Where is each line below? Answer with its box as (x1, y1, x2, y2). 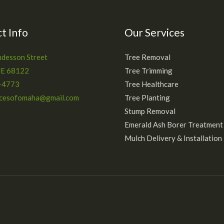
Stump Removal (124, 106, 175, 115)
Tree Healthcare (124, 79, 178, 88)
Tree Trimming (124, 65, 172, 75)
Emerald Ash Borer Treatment (124, 119, 223, 129)
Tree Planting (124, 92, 170, 102)
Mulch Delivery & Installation (124, 133, 222, 142)
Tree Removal (124, 52, 170, 61)
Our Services (124, 25, 184, 38)
